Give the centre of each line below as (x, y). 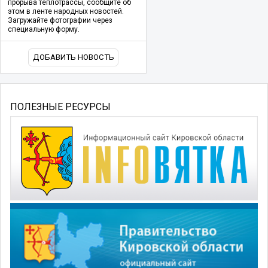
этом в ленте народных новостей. (66, 12)
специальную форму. (44, 30)
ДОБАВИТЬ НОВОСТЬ (73, 57)
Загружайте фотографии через (60, 21)
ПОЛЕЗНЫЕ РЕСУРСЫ (60, 106)
